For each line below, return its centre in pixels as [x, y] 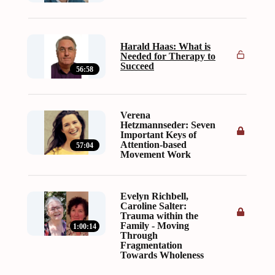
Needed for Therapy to [168, 56]
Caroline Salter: [153, 206]
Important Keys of [158, 135]
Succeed [137, 66]
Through [139, 236]
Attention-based [153, 145]
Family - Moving [155, 226]
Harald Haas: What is [165, 47]
